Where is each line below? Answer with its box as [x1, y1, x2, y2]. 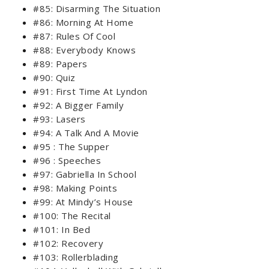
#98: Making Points [33, 182, 117, 195]
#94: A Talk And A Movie [33, 127, 139, 139]
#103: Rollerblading [33, 251, 119, 264]
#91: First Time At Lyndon [33, 85, 148, 98]
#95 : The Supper [33, 141, 109, 153]
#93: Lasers [33, 113, 86, 125]
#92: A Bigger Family [33, 99, 124, 112]
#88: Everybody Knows [33, 44, 136, 56]
